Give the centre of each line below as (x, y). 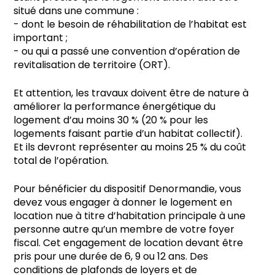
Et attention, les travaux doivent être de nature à (131, 93)
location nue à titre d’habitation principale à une (130, 215)
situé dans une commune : (76, 10)
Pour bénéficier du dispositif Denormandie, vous (127, 188)
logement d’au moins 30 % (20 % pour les (111, 120)
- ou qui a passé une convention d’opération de (127, 51)
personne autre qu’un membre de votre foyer (124, 229)
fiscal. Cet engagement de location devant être (128, 242)
